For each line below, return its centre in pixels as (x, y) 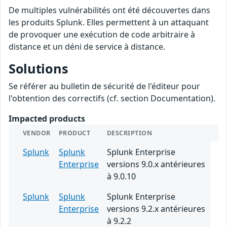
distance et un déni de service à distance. (87, 47)
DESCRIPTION (130, 133)
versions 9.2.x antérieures (156, 209)
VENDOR (37, 133)
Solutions (39, 69)
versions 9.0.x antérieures (156, 164)
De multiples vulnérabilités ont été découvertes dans (109, 10)
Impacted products (47, 119)
